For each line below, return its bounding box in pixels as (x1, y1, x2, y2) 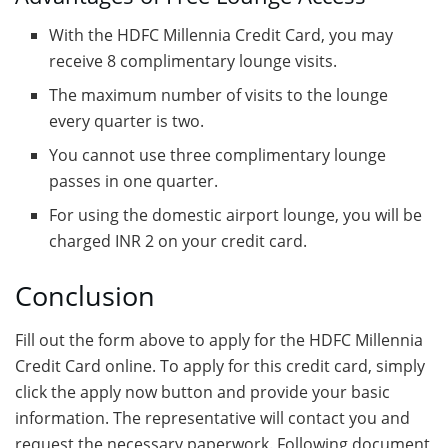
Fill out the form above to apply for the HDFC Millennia (15, 329, 423, 352)
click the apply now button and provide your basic (15, 381, 390, 404)
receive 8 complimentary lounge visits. (49, 49, 338, 72)
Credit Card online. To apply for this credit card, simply (15, 355, 425, 378)
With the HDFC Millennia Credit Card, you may (49, 23, 394, 46)
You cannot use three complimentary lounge (49, 143, 387, 166)
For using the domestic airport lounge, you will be (49, 203, 423, 226)
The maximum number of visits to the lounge (49, 83, 389, 106)
